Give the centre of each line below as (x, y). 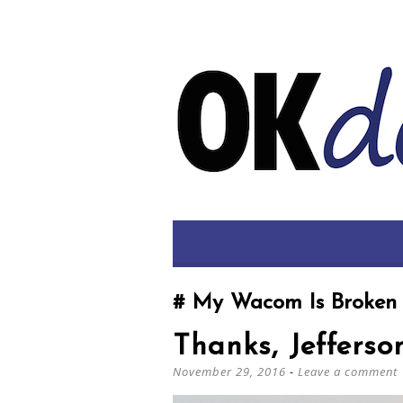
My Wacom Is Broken (291, 303)
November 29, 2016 (229, 372)
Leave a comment (348, 372)
